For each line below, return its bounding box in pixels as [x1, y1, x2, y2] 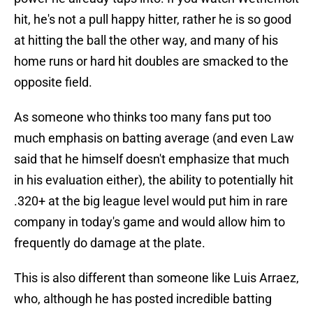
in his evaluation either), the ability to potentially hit [14, 173, 293, 188]
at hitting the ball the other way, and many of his [14, 33, 278, 48]
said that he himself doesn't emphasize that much [14, 152, 289, 167]
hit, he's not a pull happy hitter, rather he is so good [14, 12, 291, 27]
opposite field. [14, 75, 92, 90]
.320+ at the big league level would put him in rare [14, 194, 288, 209]
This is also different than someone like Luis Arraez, [14, 270, 299, 286]
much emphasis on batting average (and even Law [14, 131, 294, 146]
